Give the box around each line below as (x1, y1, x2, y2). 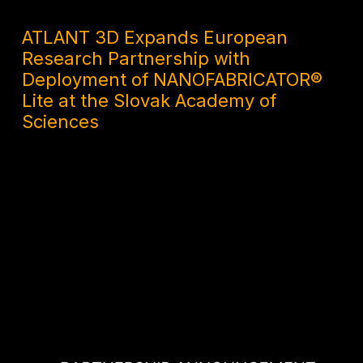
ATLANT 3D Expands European (22, 27, 288, 49)
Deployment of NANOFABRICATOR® (22, 69, 323, 91)
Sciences (22, 111, 100, 133)
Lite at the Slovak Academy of (22, 90, 277, 112)
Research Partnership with (22, 48, 251, 70)
